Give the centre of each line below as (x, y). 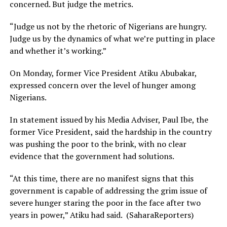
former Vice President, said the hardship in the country (110, 132)
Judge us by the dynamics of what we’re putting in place (112, 39)
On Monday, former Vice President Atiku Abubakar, (103, 73)
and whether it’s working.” (58, 51)
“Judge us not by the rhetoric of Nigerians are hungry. (108, 27)
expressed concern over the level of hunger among (102, 85)
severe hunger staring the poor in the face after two (105, 203)
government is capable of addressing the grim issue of (108, 191)
